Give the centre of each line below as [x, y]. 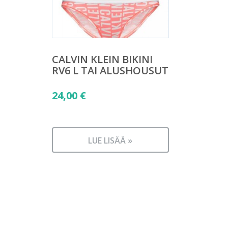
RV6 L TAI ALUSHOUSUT [110, 70]
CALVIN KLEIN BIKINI [102, 59]
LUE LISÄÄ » [110, 140]
